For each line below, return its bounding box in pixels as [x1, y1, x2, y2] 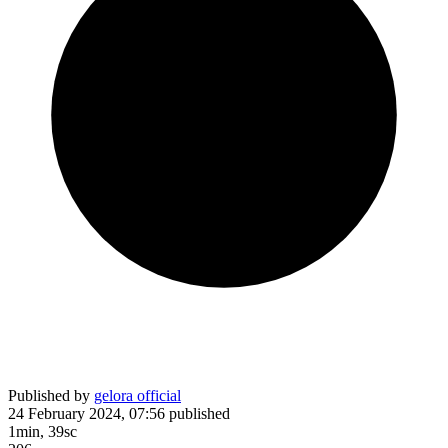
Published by [8, 386, 94, 404]
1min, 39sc [8, 422, 77, 440]
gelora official [94, 386, 181, 404]
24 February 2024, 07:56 [8, 404, 165, 422]
